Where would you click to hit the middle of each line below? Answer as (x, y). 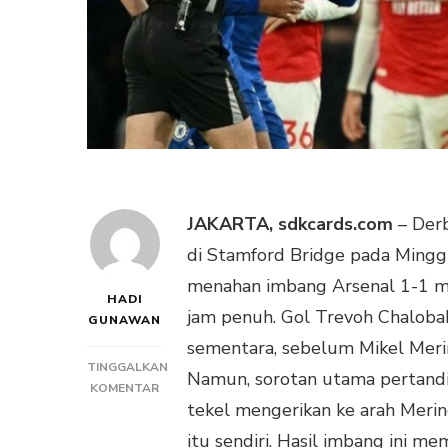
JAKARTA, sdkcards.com (290, 224)
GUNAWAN (124, 320)
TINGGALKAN (127, 367)
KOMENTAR (124, 388)
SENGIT (180, 429)
